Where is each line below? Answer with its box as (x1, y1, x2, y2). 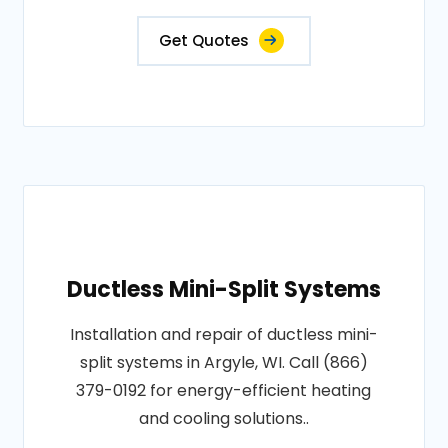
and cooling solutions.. (138, 407, 309, 430)
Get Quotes (158, 30, 249, 51)
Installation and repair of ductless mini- (69, 323, 378, 346)
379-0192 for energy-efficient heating (76, 379, 372, 402)
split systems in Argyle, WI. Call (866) (79, 351, 368, 374)
